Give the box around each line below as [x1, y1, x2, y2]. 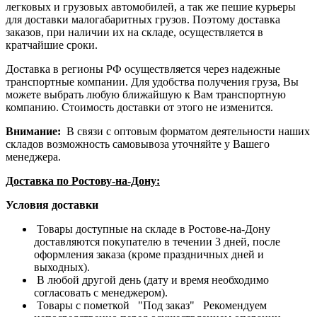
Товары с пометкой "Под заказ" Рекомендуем [34, 299, 267, 311]
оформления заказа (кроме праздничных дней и [34, 248, 264, 260]
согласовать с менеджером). [34, 286, 168, 299]
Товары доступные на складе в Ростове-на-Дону [34, 222, 270, 235]
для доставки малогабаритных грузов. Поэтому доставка [6, 13, 280, 25]
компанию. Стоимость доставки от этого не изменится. [6, 100, 273, 113]
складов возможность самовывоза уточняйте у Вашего [6, 137, 270, 150]
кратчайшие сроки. [6, 38, 98, 51]
